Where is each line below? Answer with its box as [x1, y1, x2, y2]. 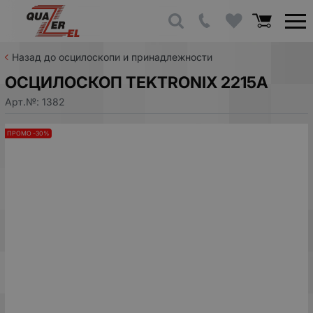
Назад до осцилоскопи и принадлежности [12, 51, 212, 63]
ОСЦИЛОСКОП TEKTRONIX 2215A [5, 73, 268, 92]
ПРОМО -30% [7, 130, 50, 138]
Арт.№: [5, 95, 42, 108]
